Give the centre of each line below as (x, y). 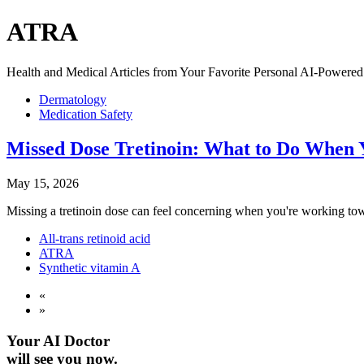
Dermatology (73, 99)
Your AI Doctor (58, 341)
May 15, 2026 (43, 183)
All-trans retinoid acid (95, 238)
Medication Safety (86, 114)
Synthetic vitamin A (90, 267)
